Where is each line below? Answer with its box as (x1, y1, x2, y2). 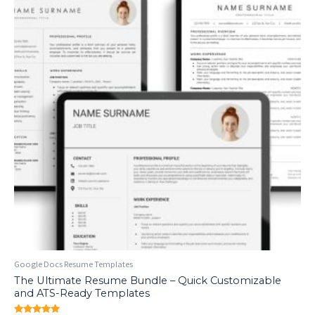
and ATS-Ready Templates (14, 286, 150, 300)
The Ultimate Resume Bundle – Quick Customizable (14, 274, 281, 287)
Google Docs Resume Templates (14, 258, 133, 269)
